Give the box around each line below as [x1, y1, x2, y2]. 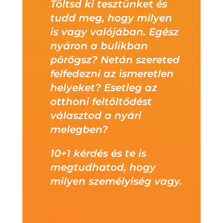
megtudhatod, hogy [50, 161, 156, 173]
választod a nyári [50, 109, 141, 121]
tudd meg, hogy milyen [50, 11, 172, 24]
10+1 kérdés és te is [50, 147, 146, 159]
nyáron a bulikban [50, 39, 148, 52]
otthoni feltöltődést [50, 95, 152, 108]
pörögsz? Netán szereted [50, 53, 180, 66]
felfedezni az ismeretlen [50, 67, 174, 80]
